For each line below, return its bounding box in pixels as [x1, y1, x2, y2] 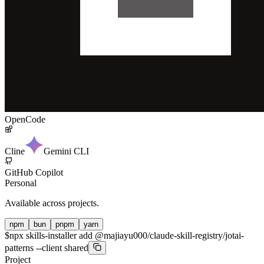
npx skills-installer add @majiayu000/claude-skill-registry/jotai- [9, 230, 244, 240]
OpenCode [5, 114, 45, 124]
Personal [5, 177, 37, 188]
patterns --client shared [5, 242, 88, 253]
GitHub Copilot [5, 167, 63, 177]
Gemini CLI [44, 146, 89, 156]
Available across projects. [5, 197, 99, 208]
